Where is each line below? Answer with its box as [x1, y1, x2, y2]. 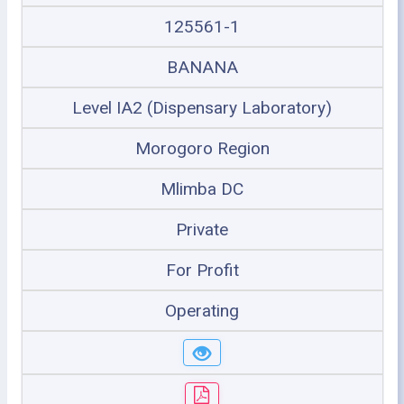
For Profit [165, 260, 239, 280]
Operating [165, 300, 239, 321]
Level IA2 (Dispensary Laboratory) [72, 97, 332, 118]
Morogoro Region [134, 138, 270, 159]
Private [176, 219, 228, 240]
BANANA [166, 57, 238, 78]
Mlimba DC [161, 179, 243, 199]
